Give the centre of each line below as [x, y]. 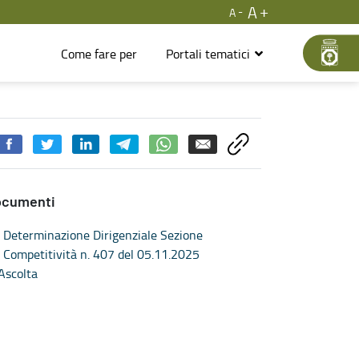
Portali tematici [209, 53]
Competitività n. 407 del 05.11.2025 [101, 254]
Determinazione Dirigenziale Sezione [103, 234]
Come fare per [99, 53]
